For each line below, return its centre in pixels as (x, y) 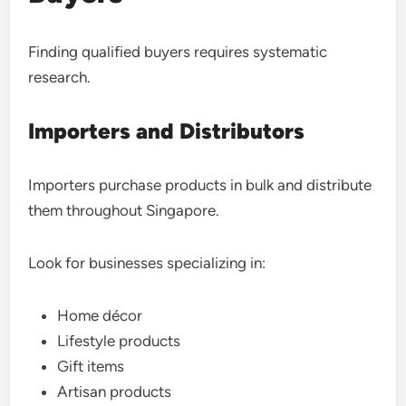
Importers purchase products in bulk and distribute (200, 185)
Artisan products (115, 391)
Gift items (91, 366)
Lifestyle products (119, 341)
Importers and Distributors (167, 131)
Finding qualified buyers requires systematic (178, 52)
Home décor (100, 315)
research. (60, 77)
